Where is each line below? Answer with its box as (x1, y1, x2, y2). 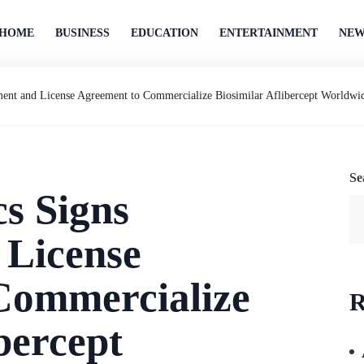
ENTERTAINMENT (219, 27, 318, 39)
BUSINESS (55, 27, 110, 39)
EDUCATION (131, 27, 198, 39)
